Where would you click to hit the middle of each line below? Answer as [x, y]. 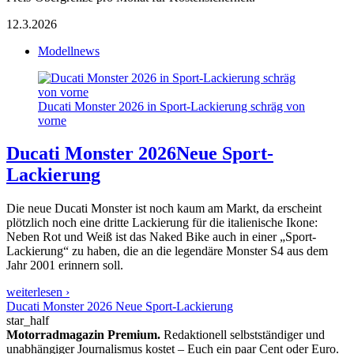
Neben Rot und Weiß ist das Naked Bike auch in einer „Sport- [161, 237]
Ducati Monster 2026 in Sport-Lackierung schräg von [171, 106]
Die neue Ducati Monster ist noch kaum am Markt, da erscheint [164, 209]
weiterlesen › [38, 292]
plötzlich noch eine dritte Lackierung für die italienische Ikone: [162, 223]
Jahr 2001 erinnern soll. [65, 265]
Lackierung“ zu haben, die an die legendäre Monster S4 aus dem [167, 251]
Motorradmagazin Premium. [83, 335]
